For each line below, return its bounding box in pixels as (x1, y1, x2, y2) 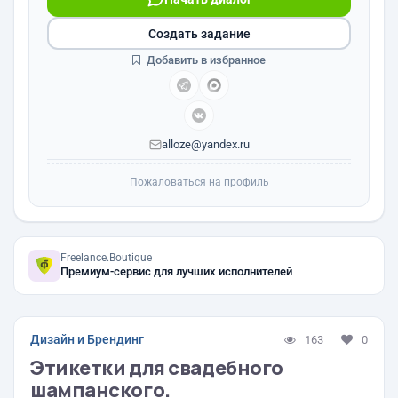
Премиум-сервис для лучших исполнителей (60, 265, 292, 278)
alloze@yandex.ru (161, 138, 250, 151)
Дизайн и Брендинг (30, 332, 144, 346)
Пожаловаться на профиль (129, 176, 269, 188)
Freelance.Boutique (60, 251, 152, 264)
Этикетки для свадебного (30, 354, 283, 381)
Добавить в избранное (144, 53, 266, 67)
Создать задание (147, 26, 251, 41)
